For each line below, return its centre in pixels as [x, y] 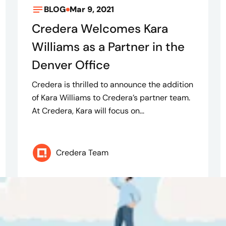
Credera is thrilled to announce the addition [112, 85]
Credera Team [82, 153]
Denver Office [71, 65]
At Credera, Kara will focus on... [88, 111]
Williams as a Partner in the [108, 47]
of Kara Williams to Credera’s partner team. [111, 98]
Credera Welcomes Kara [100, 29]
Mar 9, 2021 [92, 10]
